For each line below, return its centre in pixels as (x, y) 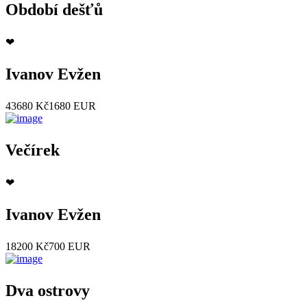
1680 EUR (72, 106)
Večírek (33, 150)
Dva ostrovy (48, 290)
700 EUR (70, 246)
